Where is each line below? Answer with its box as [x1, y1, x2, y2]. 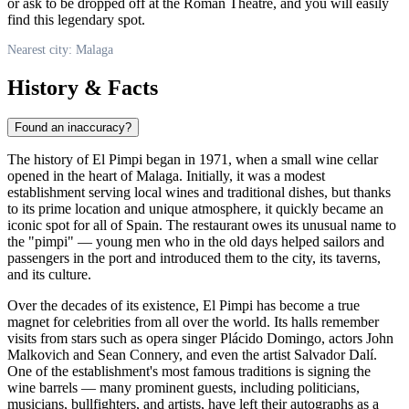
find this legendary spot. [7, 11, 145, 27]
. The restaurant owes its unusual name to [159, 217, 396, 234]
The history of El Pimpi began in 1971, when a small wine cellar [7, 152, 378, 168]
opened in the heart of [7, 168, 136, 184]
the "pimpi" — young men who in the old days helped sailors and [7, 234, 384, 250]
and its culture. [7, 267, 91, 283]
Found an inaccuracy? [15, 121, 131, 135]
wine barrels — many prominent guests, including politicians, [7, 380, 360, 396]
